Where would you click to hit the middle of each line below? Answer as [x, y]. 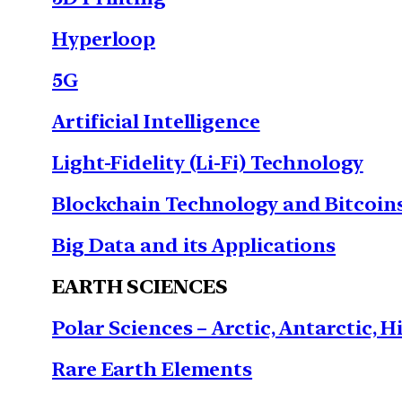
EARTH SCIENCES [140, 286]
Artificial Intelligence [156, 121]
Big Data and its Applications [194, 245]
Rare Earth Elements [153, 368]
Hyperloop [104, 38]
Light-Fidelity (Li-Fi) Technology [208, 162]
